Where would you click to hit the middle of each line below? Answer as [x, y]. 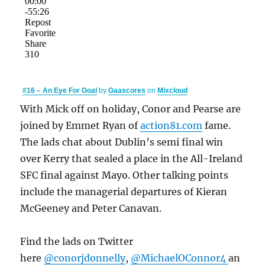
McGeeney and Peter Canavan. [91, 209]
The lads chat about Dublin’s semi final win [122, 142]
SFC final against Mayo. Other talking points [125, 175]
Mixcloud [173, 91]
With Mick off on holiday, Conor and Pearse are [131, 109]
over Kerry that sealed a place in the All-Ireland [132, 159]
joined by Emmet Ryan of [80, 126]
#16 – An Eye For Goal [60, 91]
